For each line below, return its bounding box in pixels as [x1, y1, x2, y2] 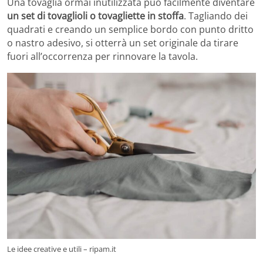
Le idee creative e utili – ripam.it [7, 244, 116, 255]
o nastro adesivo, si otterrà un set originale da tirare [7, 36, 238, 50]
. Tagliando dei [184, 9, 248, 23]
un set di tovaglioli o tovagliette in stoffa [7, 9, 184, 23]
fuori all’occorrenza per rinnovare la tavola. [7, 50, 198, 63]
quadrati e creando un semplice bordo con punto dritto [7, 23, 254, 36]
